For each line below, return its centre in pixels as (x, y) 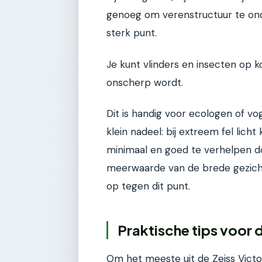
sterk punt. (132, 33)
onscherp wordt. (145, 82)
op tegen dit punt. (148, 186)
